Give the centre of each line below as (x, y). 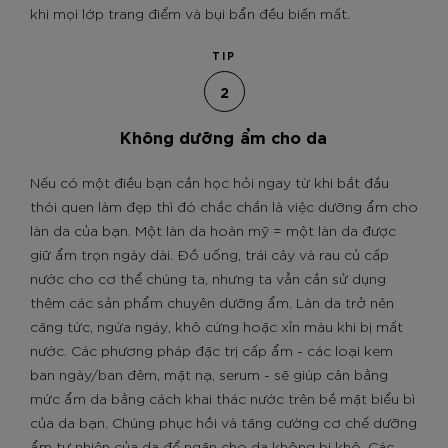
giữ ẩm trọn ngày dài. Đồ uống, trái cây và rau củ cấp (209, 254)
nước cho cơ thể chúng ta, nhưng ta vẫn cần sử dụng (208, 278)
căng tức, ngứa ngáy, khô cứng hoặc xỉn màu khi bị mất (216, 326)
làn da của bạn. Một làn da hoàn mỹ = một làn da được (213, 230)
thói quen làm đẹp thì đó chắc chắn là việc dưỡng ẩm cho (224, 206)
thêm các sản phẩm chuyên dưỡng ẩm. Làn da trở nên (212, 302)
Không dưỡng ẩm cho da (224, 136)
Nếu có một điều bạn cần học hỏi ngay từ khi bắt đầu (209, 182)
